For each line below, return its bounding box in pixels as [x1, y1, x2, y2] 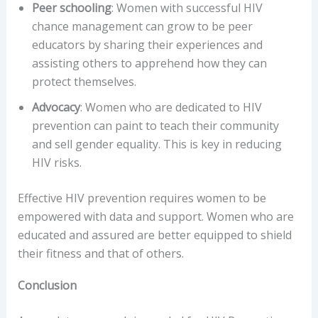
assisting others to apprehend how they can [31, 55, 267, 71]
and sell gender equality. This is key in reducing [31, 136, 282, 152]
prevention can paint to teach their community [31, 117, 279, 133]
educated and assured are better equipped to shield [17, 226, 292, 243]
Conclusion [17, 278, 77, 294]
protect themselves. [31, 73, 136, 89]
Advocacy [31, 99, 80, 115]
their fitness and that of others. [17, 245, 184, 261]
